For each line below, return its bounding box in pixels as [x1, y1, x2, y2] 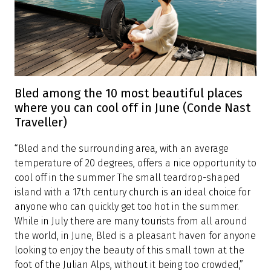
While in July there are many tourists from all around [15, 215, 247, 227]
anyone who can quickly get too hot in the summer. [15, 200, 239, 212]
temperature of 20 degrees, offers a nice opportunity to [15, 157, 256, 169]
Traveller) [15, 114, 67, 129]
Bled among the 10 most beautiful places [15, 85, 243, 100]
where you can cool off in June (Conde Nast [15, 100, 250, 115]
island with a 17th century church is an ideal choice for [15, 186, 250, 198]
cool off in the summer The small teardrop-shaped [15, 171, 240, 183]
